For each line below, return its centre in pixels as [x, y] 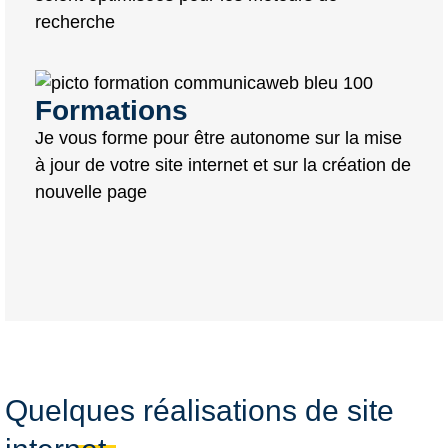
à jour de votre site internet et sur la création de [223, 165]
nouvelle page [91, 192]
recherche [75, 21]
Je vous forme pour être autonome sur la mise [218, 138]
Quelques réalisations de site [199, 410]
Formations [111, 111]
